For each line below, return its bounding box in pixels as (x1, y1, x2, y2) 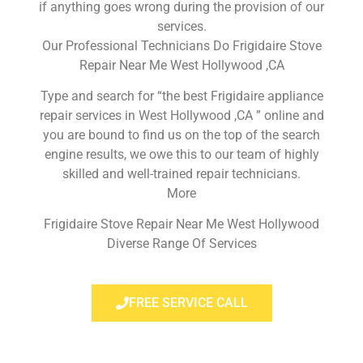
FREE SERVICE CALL (128, 294, 248, 310)
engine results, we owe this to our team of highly (44, 146, 319, 162)
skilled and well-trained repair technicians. (62, 165, 301, 181)
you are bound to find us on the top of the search (43, 126, 320, 143)
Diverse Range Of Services (106, 236, 257, 252)
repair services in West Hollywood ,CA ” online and (39, 107, 324, 123)
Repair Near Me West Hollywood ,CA (79, 57, 284, 73)
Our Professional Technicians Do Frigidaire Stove (41, 37, 322, 53)
